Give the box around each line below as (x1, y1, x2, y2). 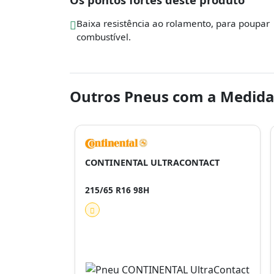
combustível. (76, 31, 131, 43)
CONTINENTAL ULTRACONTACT (85, 157, 220, 168)
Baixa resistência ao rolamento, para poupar (76, 17, 270, 29)
